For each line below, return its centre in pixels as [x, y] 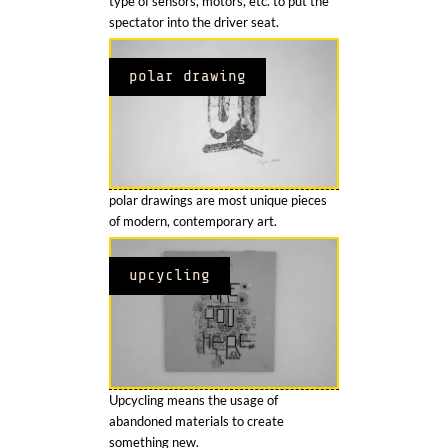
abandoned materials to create [196, 420]
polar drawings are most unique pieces [218, 200]
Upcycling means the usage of [193, 399]
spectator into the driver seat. [194, 22]
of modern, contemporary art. [193, 221]
